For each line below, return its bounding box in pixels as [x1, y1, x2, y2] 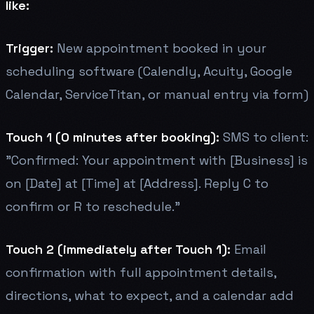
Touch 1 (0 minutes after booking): [6, 128, 219, 145]
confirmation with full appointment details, [6, 264, 276, 280]
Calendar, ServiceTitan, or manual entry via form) [6, 86, 308, 102]
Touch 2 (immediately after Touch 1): [6, 240, 231, 257]
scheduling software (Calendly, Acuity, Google [6, 62, 292, 79]
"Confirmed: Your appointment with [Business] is [6, 151, 308, 168]
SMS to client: [219, 128, 308, 145]
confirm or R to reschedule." [6, 198, 180, 214]
